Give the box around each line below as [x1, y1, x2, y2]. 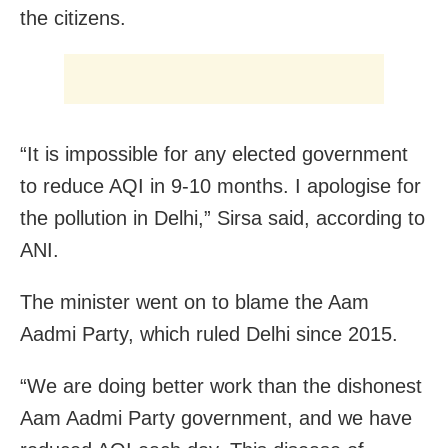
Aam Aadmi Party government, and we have [20, 406, 412, 429]
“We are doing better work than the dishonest [20, 374, 422, 397]
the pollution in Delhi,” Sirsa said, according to [20, 206, 425, 229]
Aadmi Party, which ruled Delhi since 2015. [20, 322, 398, 345]
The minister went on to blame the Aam [20, 290, 369, 313]
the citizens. [20, 6, 126, 29]
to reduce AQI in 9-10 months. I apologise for [20, 174, 421, 197]
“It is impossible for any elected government [20, 142, 408, 165]
